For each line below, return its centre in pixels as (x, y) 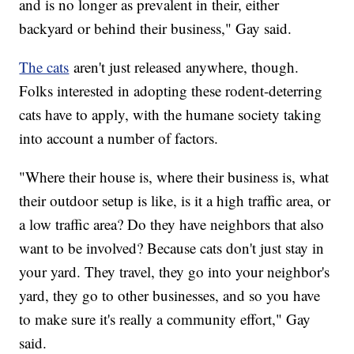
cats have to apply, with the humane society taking (171, 114)
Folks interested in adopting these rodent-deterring (171, 90)
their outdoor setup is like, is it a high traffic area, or (175, 200)
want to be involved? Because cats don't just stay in (172, 247)
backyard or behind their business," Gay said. (156, 28)
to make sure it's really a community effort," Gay (165, 318)
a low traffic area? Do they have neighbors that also (172, 224)
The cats (44, 66)
